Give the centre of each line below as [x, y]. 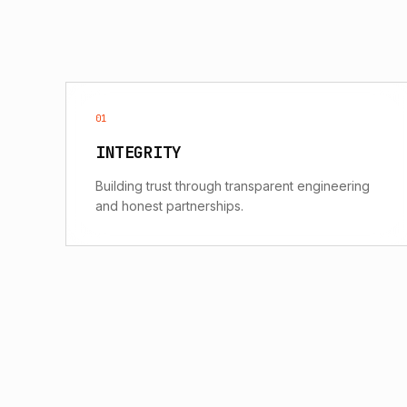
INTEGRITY [139, 152]
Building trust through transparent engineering [233, 185]
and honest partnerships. [169, 205]
